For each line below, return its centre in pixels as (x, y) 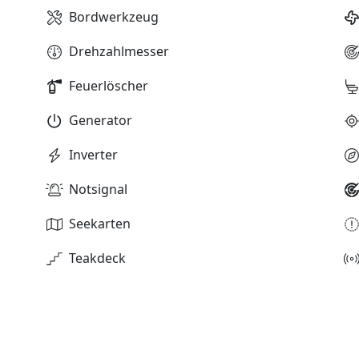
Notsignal (98, 190)
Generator (100, 121)
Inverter (93, 155)
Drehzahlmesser (119, 52)
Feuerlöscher (108, 86)
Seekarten (99, 224)
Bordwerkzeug (113, 17)
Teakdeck (97, 258)
